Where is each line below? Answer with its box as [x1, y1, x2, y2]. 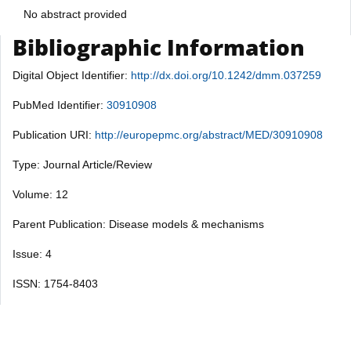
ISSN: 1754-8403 [13, 277, 98, 290]
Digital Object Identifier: [13, 68, 131, 81]
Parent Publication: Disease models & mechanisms [13, 217, 264, 230]
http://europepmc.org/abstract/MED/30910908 [95, 128, 323, 141]
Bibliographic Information [13, 31, 305, 62]
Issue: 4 [13, 247, 52, 260]
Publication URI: [13, 128, 95, 141]
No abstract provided [24, 7, 127, 20]
